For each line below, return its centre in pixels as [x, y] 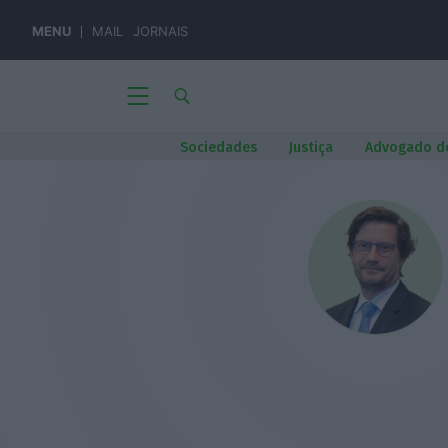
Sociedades [218, 147]
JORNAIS [160, 31]
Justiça [311, 147]
